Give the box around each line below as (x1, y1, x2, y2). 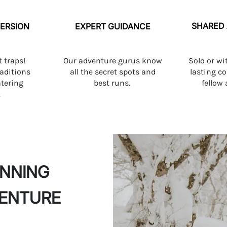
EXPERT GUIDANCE (75, 21, 150, 31)
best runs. (93, 78, 132, 88)
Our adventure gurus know (63, 56, 162, 65)
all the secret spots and (70, 67, 156, 77)
